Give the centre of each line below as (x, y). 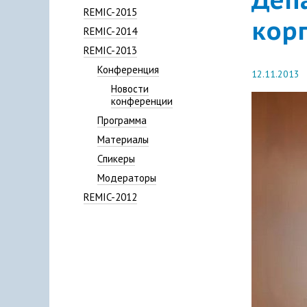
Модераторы (127, 177)
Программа (122, 120)
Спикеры (116, 158)
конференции (142, 101)
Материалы (123, 139)
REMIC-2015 (110, 12)
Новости (130, 88)
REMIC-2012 (110, 197)
